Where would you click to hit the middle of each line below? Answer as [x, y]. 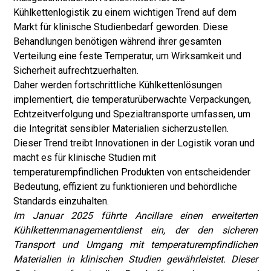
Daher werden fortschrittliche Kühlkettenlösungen [118, 85]
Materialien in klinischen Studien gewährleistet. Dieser [135, 259]
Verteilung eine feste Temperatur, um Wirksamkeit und [127, 56]
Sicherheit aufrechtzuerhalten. [76, 70]
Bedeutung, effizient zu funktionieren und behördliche [125, 187]
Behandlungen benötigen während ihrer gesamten [117, 41]
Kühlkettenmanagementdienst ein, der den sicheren [135, 230]
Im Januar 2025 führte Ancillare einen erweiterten [135, 216]
